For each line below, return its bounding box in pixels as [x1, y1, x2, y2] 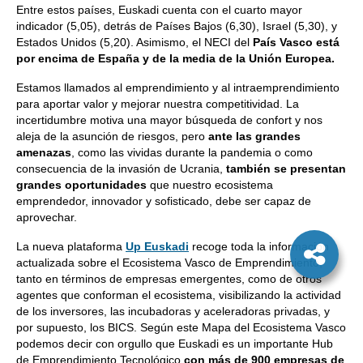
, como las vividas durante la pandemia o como [71, 146, 313, 159]
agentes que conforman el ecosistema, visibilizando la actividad [16, 288, 341, 301]
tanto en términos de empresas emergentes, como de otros [16, 272, 322, 285]
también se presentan [226, 162, 346, 175]
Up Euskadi [126, 240, 189, 253]
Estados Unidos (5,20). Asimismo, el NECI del [16, 36, 253, 49]
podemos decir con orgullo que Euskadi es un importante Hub [16, 337, 333, 350]
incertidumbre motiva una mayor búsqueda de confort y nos [16, 113, 322, 126]
